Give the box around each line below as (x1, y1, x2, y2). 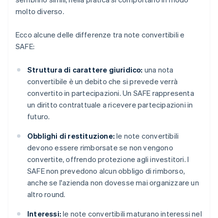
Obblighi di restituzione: (27, 131, 115, 141)
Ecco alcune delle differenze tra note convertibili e (16, 30, 185, 40)
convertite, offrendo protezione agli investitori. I (27, 154, 189, 164)
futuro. (27, 111, 50, 122)
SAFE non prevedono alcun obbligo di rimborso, (27, 166, 185, 176)
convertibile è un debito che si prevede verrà (27, 76, 178, 87)
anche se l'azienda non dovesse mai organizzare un (27, 178, 199, 188)
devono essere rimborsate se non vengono (27, 143, 173, 153)
